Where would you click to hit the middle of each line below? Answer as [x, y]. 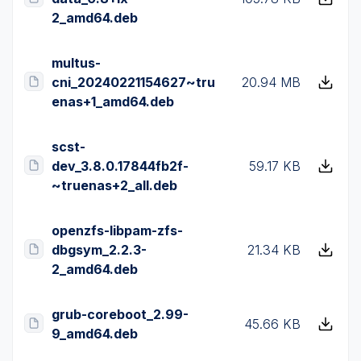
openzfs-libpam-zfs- [117, 230]
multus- [76, 63]
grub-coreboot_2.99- [120, 314]
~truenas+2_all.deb [114, 185]
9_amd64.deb [95, 334]
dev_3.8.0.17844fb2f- [120, 166]
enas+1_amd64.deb [113, 102]
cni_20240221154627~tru [133, 82]
